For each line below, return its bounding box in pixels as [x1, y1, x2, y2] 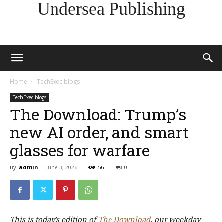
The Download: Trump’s [10, 104, 186, 125]
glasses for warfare [10, 139, 150, 161]
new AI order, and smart [10, 121, 189, 143]
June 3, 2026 [46, 164, 77, 171]
